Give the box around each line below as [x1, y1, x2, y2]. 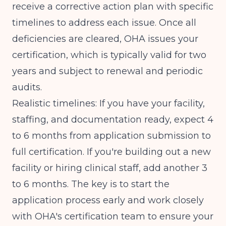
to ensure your [145, 211, 213, 222]
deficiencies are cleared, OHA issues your [12, 33, 198, 44]
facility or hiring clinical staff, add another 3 [12, 162, 207, 174]
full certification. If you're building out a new [12, 146, 211, 157]
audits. [12, 82, 42, 93]
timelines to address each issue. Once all [12, 17, 196, 28]
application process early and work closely [12, 195, 204, 206]
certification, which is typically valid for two [12, 49, 206, 61]
